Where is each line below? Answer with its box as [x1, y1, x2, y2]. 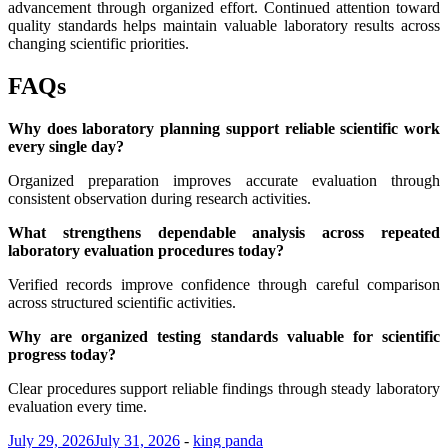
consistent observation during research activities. [8, 190, 311, 208]
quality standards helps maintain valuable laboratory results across [8, 17, 440, 35]
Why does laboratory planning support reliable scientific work [8, 120, 440, 138]
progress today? [8, 346, 116, 364]
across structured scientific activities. [8, 294, 236, 312]
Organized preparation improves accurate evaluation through [8, 172, 440, 190]
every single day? [8, 138, 124, 156]
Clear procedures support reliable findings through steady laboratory [8, 380, 440, 398]
